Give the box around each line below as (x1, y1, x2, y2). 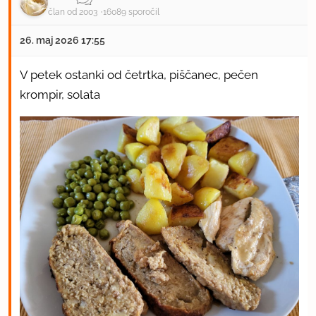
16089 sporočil (103, 7, 159, 18)
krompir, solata (20, 87, 100, 102)
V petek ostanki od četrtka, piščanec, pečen (20, 68, 258, 83)
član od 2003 (48, 7, 97, 18)
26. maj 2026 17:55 (20, 35, 105, 47)
